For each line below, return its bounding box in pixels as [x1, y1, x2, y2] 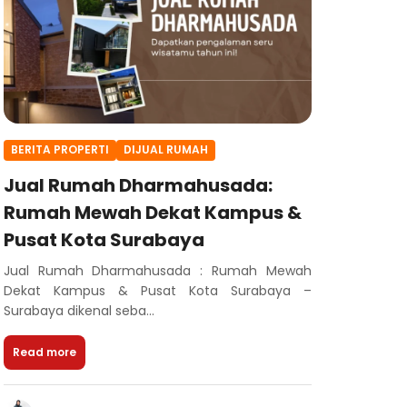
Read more [12, 343, 76, 360]
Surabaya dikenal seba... [3, 301, 154, 320]
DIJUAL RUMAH [123, 142, 208, 158]
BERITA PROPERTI [10, 142, 109, 158]
